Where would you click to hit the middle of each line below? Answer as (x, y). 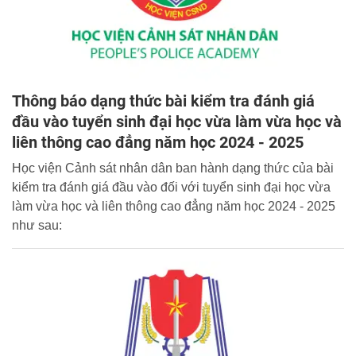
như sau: (37, 225)
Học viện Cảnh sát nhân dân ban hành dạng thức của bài (173, 168)
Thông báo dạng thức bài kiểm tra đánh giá (163, 101)
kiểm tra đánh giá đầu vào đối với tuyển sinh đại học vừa (171, 187)
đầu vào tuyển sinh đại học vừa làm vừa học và (177, 121)
